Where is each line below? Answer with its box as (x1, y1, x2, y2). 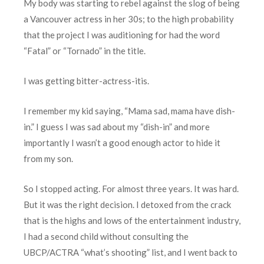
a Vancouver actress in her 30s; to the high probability (24, 14, 234, 25)
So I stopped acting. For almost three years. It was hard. (24, 183, 239, 194)
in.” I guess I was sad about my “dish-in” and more (24, 121, 210, 133)
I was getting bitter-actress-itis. (24, 75, 149, 87)
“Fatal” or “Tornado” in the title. (24, 45, 146, 57)
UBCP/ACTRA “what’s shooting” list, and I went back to (24, 247, 237, 258)
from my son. (24, 153, 73, 164)
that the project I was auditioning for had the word (24, 29, 220, 41)
